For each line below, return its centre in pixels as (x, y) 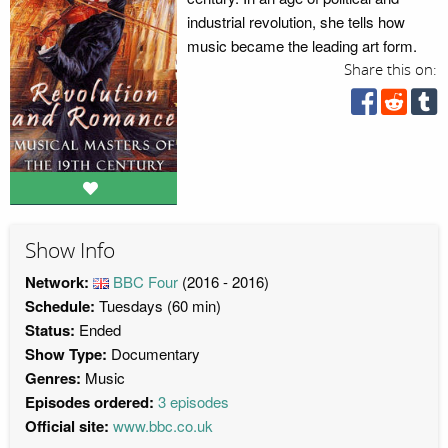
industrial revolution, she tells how (295, 21)
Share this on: (391, 70)
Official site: (67, 425)
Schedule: (60, 305)
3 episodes (193, 401)
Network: (59, 281)
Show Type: (68, 353)
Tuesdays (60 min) (158, 305)
